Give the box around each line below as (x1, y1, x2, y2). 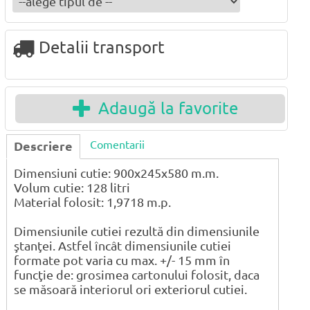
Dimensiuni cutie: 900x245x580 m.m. (14, 165, 219, 180)
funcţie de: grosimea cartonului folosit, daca (14, 267, 259, 282)
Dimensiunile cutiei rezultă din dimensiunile (14, 224, 259, 238)
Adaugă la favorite (90, 98, 239, 118)
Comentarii (90, 138, 145, 151)
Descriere (14, 138, 73, 153)
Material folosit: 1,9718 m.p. (14, 194, 171, 209)
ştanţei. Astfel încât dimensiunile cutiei (14, 238, 231, 253)
